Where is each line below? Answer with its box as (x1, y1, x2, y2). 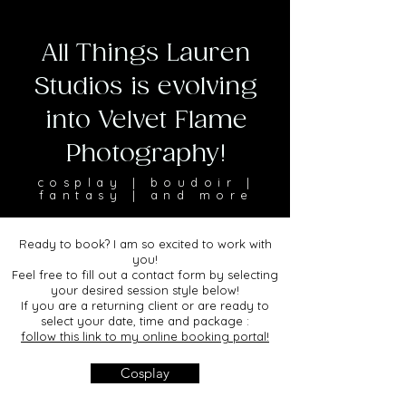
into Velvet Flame (44, 107, 247, 135)
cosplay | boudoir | (36, 175, 256, 189)
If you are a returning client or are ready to (21, 298, 269, 313)
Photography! (65, 140, 227, 169)
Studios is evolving (34, 73, 257, 101)
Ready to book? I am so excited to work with (18, 237, 272, 251)
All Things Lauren (41, 40, 251, 68)
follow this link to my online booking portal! (21, 329, 269, 343)
